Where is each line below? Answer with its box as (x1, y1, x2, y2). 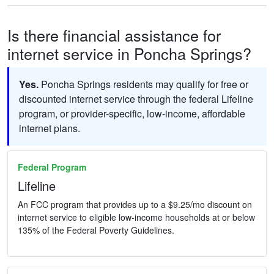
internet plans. (19, 121, 80, 136)
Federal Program (18, 161, 86, 174)
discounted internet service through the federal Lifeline (19, 92, 253, 106)
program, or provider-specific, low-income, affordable (19, 106, 245, 121)
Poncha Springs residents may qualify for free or (39, 77, 248, 92)
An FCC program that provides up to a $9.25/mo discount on (18, 198, 252, 211)
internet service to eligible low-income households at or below (18, 211, 255, 224)
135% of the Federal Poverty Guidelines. (18, 224, 174, 237)
